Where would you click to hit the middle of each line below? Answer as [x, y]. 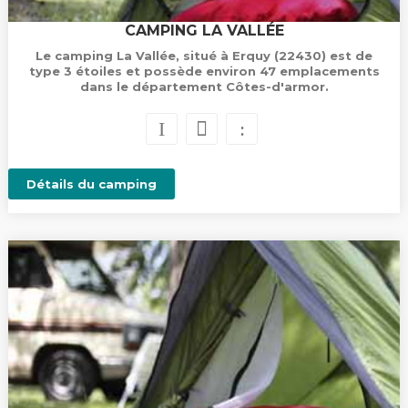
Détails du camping [91, 184]
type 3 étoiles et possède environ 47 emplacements [204, 71]
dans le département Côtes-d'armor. [204, 87]
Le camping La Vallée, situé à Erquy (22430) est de [204, 56]
